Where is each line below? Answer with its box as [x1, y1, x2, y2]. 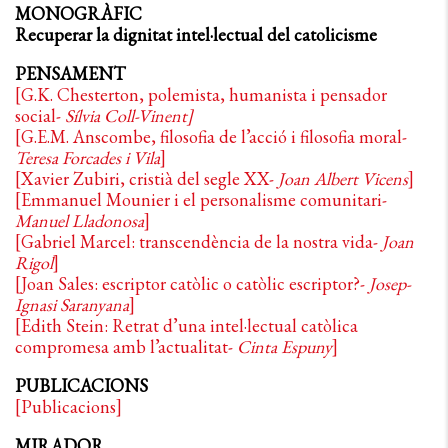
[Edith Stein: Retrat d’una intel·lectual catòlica [15, 314, 358, 337]
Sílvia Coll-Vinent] [65, 104, 193, 127]
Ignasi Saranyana [15, 293, 129, 316]
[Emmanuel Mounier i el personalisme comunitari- [15, 188, 387, 211]
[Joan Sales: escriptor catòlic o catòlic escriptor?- [15, 272, 369, 295]
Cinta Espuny [237, 335, 332, 358]
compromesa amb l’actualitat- [15, 335, 237, 358]
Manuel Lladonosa [15, 209, 144, 232]
